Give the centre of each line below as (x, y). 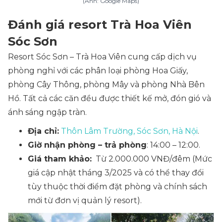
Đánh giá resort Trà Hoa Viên (100, 25)
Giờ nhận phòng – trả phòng (87, 145)
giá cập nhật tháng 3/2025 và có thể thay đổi (116, 173)
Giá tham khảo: (60, 159)
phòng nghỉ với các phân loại (66, 71)
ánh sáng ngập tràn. (47, 112)
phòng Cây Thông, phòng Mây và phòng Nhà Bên (106, 84)
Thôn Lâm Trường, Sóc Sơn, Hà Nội (129, 131)
